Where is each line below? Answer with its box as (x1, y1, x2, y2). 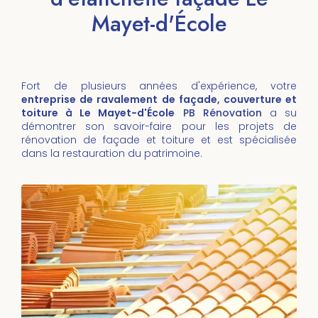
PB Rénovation (182, 106, 262, 120)
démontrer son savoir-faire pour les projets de (21, 119, 297, 133)
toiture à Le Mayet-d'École (21, 106, 175, 120)
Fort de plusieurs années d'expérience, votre (21, 79, 297, 93)
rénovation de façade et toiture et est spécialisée (21, 133, 297, 147)
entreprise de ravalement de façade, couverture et (21, 92, 297, 106)
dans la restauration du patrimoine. (21, 146, 202, 160)
